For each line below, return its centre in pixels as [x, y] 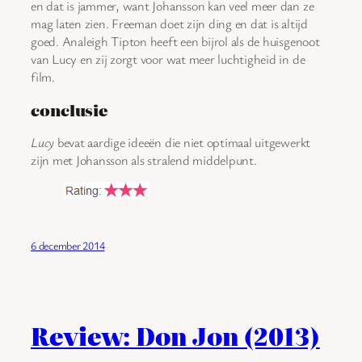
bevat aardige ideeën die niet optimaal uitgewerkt [183, 143]
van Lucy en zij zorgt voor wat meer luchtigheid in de [168, 59]
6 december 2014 [68, 245]
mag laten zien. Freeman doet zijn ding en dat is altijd [169, 24]
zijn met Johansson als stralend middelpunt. [144, 160]
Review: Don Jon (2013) [175, 335]
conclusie [69, 109]
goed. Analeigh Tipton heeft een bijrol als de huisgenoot [175, 42]
